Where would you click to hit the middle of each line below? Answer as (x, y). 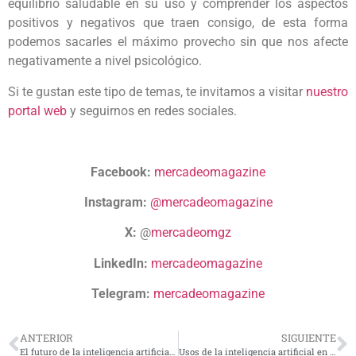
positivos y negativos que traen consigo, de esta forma (178, 23)
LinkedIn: (121, 263)
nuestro (327, 91)
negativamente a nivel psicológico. (105, 61)
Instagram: (115, 202)
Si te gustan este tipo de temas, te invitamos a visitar (157, 91)
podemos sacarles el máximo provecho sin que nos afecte (178, 42)
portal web (37, 110)
